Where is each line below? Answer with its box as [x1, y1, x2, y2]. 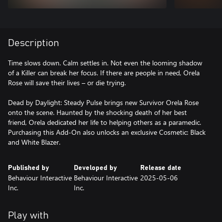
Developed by [74, 164, 117, 171]
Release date [140, 164, 181, 171]
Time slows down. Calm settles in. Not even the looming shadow [8, 57, 202, 67]
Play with [8, 210, 49, 221]
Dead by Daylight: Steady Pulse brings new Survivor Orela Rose [8, 97, 199, 107]
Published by [8, 164, 49, 171]
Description [8, 38, 59, 48]
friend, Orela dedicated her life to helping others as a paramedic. [8, 117, 201, 127]
